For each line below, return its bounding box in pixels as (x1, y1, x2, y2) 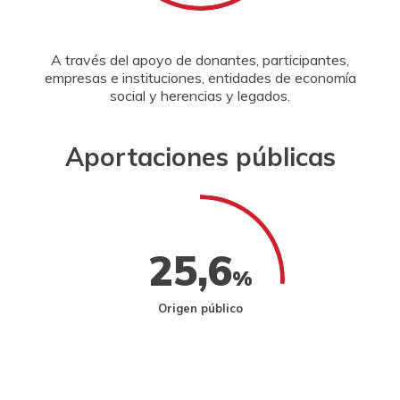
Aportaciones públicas (64, 140, 336, 172)
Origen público (157, 301, 243, 315)
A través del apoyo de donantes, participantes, (51, 51, 349, 69)
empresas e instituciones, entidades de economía (44, 69, 356, 87)
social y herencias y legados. (110, 87, 290, 104)
